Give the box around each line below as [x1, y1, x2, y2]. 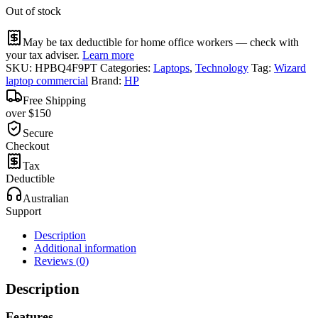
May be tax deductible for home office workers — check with [23, 36, 299, 49]
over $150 [6, 107, 51, 120]
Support [6, 205, 41, 218]
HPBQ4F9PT [35, 62, 97, 75]
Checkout [6, 140, 49, 153]
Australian [23, 192, 69, 205]
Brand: [91, 75, 124, 87]
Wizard [274, 62, 306, 75]
